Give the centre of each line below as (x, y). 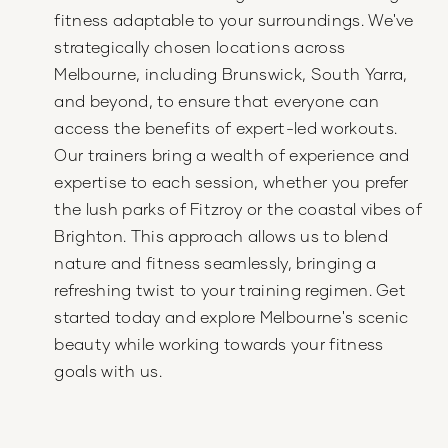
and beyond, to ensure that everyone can (216, 100)
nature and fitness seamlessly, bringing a (215, 262)
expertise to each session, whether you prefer (231, 181)
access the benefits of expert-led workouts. (226, 127)
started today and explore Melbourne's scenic (231, 316)
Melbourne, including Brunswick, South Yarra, (231, 73)
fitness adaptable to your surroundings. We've (234, 19)
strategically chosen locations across (200, 46)
